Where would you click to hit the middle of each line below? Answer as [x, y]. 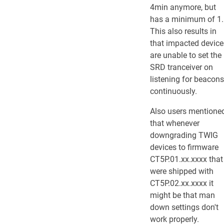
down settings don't [184, 207]
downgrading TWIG [184, 135]
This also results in [183, 31]
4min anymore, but [183, 7]
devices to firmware [184, 147]
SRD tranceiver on [181, 67]
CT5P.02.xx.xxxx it [182, 183]
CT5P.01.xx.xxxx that [186, 159]
